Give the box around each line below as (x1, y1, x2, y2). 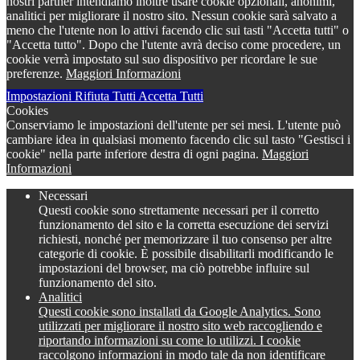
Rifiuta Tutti (75, 88, 138, 103)
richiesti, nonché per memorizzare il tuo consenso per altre (39, 231, 332, 246)
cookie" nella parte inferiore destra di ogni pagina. (6, 146, 262, 161)
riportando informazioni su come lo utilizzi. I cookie (39, 333, 301, 347)
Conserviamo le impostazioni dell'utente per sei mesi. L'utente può (6, 117, 341, 132)
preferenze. (6, 66, 66, 80)
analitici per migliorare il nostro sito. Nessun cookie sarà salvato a (6, 8, 337, 22)
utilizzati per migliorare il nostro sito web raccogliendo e (39, 318, 322, 333)
